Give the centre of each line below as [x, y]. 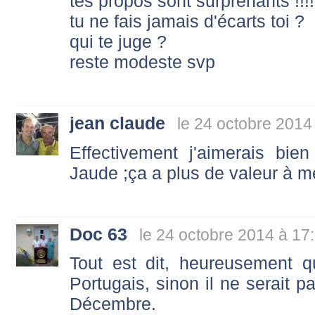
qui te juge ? [118, 41]
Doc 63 [98, 234]
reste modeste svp [142, 62]
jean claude [117, 123]
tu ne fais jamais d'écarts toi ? [187, 21]
